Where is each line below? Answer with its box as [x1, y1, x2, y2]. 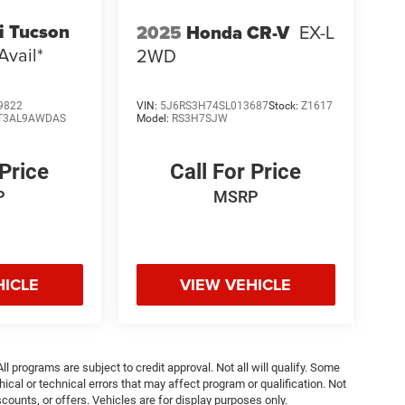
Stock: [268, 99, 301, 112]
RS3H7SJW [171, 112, 228, 125]
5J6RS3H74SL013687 [159, 99, 268, 112]
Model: [136, 112, 172, 125]
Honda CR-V [185, 18, 290, 46]
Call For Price [170, 159, 302, 185]
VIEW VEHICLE [180, 273, 292, 297]
